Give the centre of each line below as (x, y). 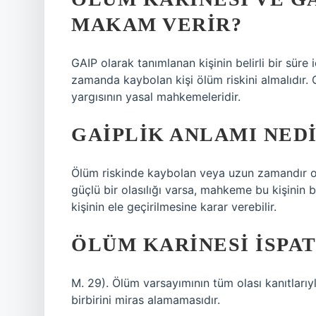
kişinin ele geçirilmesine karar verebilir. (174, 207)
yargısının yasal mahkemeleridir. (156, 97)
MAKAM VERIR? (157, 24)
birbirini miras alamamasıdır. (146, 300)
